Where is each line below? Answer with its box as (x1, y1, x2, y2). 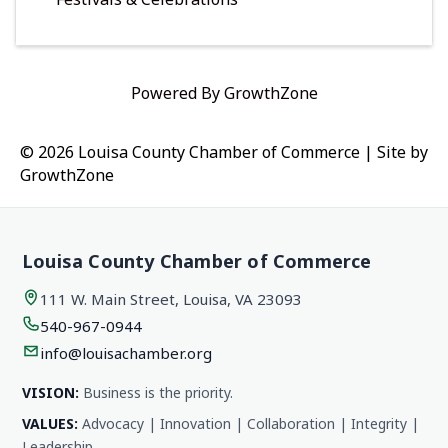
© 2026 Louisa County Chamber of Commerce (20, 141, 360, 164)
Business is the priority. (79, 383, 233, 403)
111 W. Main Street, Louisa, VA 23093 (40, 289, 302, 310)
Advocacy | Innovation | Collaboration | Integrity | (78, 414, 419, 434)
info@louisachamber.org (40, 343, 212, 364)
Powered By (130, 82, 224, 105)
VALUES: (22, 414, 78, 434)
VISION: (22, 383, 79, 403)
